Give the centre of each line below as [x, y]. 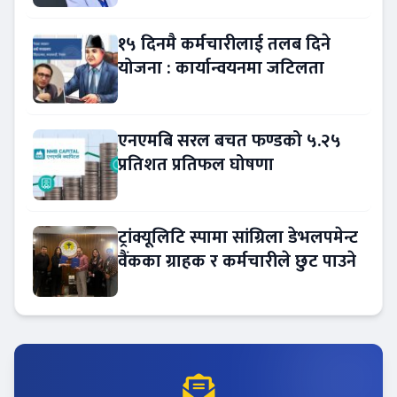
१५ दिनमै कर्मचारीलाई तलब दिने [224, 44]
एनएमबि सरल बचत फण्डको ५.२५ [230, 140]
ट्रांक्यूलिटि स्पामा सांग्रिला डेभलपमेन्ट [238, 237]
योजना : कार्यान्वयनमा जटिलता [221, 68]
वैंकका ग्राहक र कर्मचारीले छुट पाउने [237, 261]
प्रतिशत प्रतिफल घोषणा [196, 164]
